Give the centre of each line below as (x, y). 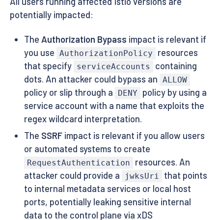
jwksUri (142, 176)
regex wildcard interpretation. (83, 119)
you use (40, 52)
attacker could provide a (73, 176)
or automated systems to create (87, 149)
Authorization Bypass (84, 39)
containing (175, 66)
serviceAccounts (113, 66)
